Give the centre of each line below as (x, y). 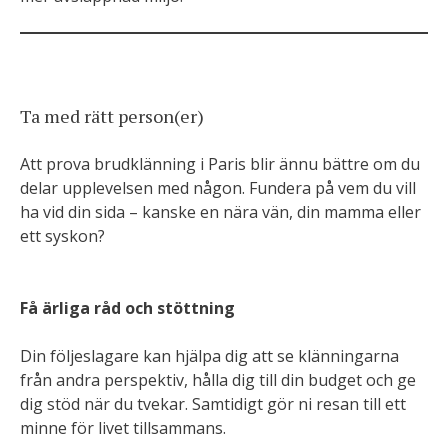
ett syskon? (62, 236)
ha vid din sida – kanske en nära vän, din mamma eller (220, 212)
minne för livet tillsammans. (123, 428)
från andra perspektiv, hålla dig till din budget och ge (218, 380)
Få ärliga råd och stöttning (127, 308)
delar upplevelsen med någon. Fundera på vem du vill (218, 188)
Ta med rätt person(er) (112, 116)
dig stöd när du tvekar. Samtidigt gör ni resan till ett (213, 404)
